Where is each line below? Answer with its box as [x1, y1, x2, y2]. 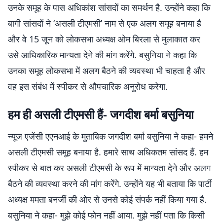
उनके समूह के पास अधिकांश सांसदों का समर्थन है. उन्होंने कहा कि [8, 1, 210, 13]
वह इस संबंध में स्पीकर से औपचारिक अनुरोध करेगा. [8, 80, 168, 92]
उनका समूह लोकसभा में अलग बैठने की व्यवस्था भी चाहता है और [8, 65, 205, 76]
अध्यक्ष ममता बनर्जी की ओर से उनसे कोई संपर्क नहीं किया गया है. [8, 193, 207, 205]
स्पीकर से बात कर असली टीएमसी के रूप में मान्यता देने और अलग [8, 162, 211, 174]
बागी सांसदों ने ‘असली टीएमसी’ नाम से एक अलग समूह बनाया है [8, 17, 201, 29]
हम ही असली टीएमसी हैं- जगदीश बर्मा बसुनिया [8, 106, 193, 122]
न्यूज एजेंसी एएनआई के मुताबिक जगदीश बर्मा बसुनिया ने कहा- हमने [8, 130, 213, 142]
